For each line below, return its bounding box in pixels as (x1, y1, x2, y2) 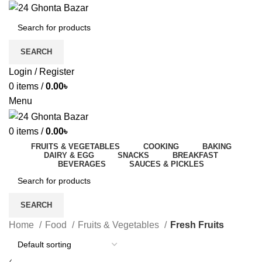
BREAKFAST (173, 150, 218, 160)
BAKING (202, 142, 232, 151)
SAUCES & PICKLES (129, 159, 204, 168)
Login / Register (9, 67, 74, 77)
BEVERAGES (58, 159, 106, 168)
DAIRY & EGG (44, 150, 94, 160)
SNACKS (118, 150, 149, 160)
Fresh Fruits (170, 219, 224, 230)
